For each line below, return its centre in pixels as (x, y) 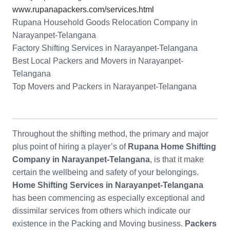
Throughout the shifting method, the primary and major (110, 134)
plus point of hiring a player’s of (70, 147)
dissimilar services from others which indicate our (101, 211)
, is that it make (177, 160)
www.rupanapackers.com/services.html (83, 10)
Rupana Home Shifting (172, 147)
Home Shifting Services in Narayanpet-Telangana (108, 185)
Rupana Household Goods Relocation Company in (105, 23)
